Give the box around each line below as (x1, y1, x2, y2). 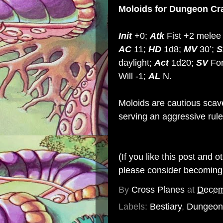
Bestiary (150, 202, 182, 212)
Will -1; (118, 71, 148, 81)
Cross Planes (131, 185, 185, 195)
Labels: (118, 202, 150, 212)
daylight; (118, 58, 154, 68)
